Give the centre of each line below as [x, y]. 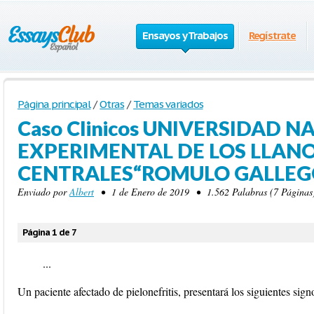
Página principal [54, 104]
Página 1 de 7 [49, 232]
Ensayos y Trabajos [185, 35]
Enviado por [43, 192]
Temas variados [168, 104]
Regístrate [272, 35]
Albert [82, 192]
